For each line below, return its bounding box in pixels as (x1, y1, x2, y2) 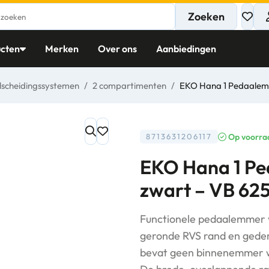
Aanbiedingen (156, 43, 216, 55)
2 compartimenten (92, 80, 166, 91)
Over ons (98, 43, 137, 55)
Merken (45, 43, 79, 55)
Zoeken (187, 9, 225, 23)
